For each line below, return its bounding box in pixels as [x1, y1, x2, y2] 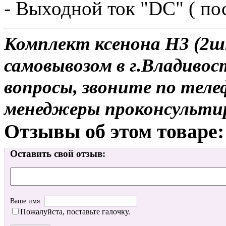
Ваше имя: [10, 197, 44, 205]
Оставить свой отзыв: [10, 148, 105, 159]
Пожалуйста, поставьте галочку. [20, 207, 130, 216]
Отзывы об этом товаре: [4, 120, 224, 143]
